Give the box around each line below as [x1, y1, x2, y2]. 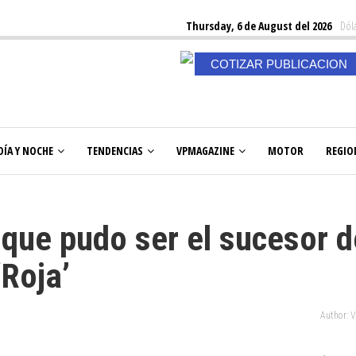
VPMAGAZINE [176, 143, 234, 158]
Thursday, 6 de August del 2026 [186, 18, 331, 33]
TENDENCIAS [87, 143, 143, 158]
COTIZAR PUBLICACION [210, 57, 347, 71]
